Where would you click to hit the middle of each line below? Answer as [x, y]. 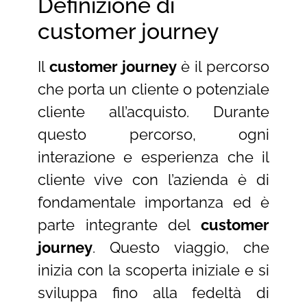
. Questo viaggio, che [181, 247]
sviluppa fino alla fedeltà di [153, 292]
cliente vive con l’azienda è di [153, 179]
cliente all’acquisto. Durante [153, 111]
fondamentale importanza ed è [153, 202]
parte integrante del [119, 224]
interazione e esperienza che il [153, 157]
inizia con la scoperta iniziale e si [153, 270]
